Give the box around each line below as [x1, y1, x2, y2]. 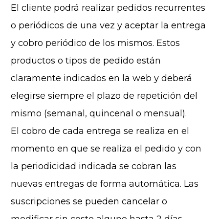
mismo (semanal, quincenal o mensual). [11, 108, 187, 119]
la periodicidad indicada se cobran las [11, 161, 177, 172]
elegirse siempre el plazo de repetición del [11, 90, 198, 101]
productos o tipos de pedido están [11, 55, 161, 66]
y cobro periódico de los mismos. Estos [11, 38, 180, 48]
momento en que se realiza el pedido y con [11, 143, 202, 154]
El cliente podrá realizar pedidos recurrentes [11, 2, 206, 13]
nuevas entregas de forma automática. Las [11, 178, 199, 189]
